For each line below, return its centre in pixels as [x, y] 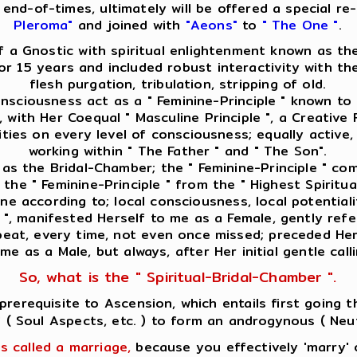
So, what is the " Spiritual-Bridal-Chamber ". [178, 277]
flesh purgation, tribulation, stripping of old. [178, 84]
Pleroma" [43, 25]
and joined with [129, 25]
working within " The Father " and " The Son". [178, 151]
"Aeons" [211, 25]
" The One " [300, 25]
